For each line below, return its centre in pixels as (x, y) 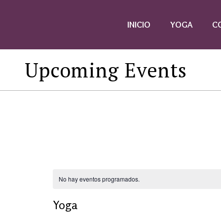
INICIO (139, 25)
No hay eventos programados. (99, 179)
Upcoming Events (106, 70)
